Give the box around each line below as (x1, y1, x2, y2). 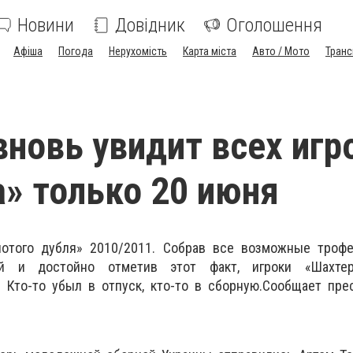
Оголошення (226, 14, 322, 36)
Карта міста (183, 45, 236, 58)
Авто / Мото (252, 45, 310, 58)
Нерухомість (109, 45, 167, 58)
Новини (17, 14, 74, 36)
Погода (58, 45, 93, 58)
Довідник (115, 14, 185, 36)
